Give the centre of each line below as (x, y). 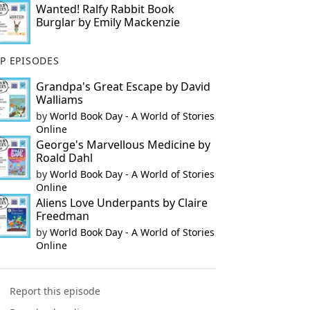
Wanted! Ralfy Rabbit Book (105, 9)
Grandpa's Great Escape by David (123, 86)
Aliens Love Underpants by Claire (121, 203)
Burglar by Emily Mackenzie (108, 22)
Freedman (62, 216)
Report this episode (55, 291)
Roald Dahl (64, 158)
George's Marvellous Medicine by (123, 145)
